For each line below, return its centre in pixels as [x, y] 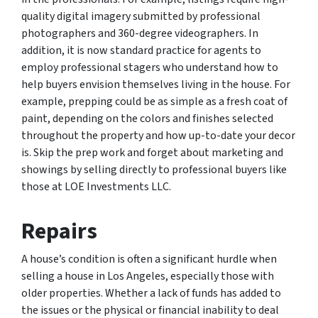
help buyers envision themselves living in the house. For [156, 84]
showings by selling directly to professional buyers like [154, 169]
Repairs [59, 231]
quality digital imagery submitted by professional [141, 16]
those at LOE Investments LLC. [96, 186]
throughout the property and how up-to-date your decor [158, 135]
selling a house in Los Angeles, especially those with [148, 276]
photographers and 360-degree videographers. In [140, 33]
